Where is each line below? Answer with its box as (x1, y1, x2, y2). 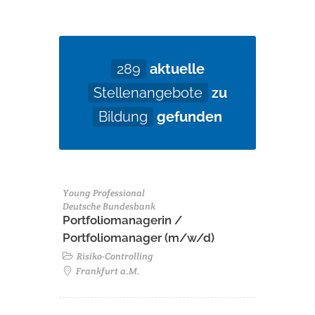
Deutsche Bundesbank (63, 200, 155, 212)
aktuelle (146, 60, 205, 77)
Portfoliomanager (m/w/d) (63, 231, 214, 245)
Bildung (98, 108, 148, 125)
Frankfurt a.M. (74, 265, 140, 277)
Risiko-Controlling (75, 250, 153, 262)
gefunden (153, 108, 222, 125)
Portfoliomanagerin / (63, 213, 182, 227)
